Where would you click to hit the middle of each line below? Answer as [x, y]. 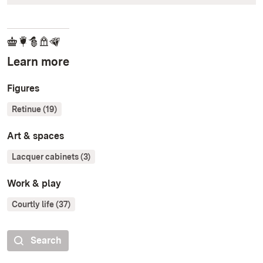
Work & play [34, 184]
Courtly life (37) [41, 205]
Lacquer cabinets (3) [51, 157]
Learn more [38, 62]
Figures [23, 89]
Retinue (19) [34, 109]
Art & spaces [36, 136]
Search [46, 241]
